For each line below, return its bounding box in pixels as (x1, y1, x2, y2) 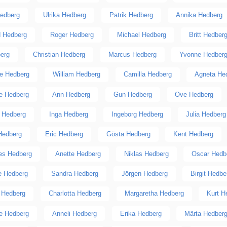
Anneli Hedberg (52, 209, 97, 217)
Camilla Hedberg (123, 70, 172, 79)
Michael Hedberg (117, 30, 166, 39)
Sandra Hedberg (51, 170, 98, 178)
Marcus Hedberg (108, 51, 157, 59)
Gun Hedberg (113, 90, 152, 98)
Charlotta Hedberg (48, 190, 101, 198)
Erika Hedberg (120, 209, 162, 217)
